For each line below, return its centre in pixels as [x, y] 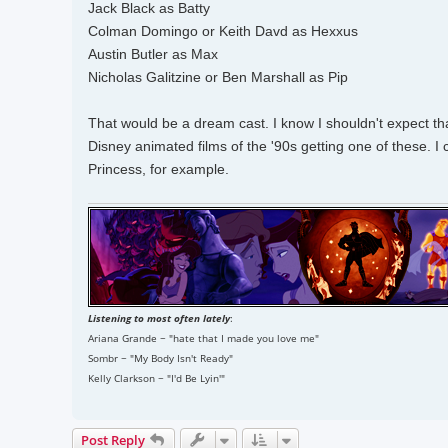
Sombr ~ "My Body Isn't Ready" [160, 358]
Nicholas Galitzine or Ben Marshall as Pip [218, 76]
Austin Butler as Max [153, 53]
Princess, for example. [158, 168]
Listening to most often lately [159, 318]
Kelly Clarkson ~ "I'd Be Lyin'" [156, 378]
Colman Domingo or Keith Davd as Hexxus [223, 30]
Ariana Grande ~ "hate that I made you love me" [203, 338]
